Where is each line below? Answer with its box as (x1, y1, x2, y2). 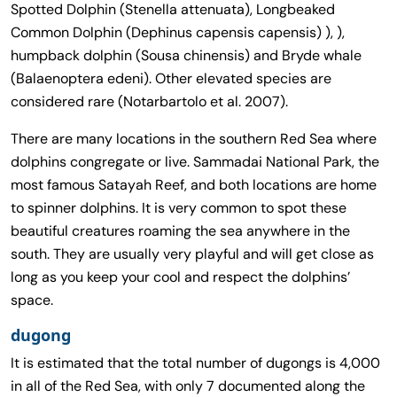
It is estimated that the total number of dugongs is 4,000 (11, 353, 380, 372)
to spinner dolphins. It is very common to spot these (11, 198, 346, 217)
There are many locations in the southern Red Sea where (11, 128, 377, 148)
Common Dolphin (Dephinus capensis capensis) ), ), (11, 22, 345, 42)
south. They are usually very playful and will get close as (11, 244, 374, 263)
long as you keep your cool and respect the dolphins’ (11, 267, 350, 286)
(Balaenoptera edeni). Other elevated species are (11, 68, 331, 88)
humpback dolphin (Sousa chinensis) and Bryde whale (11, 45, 362, 65)
